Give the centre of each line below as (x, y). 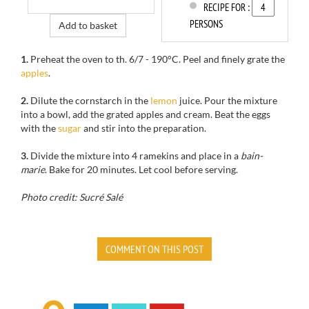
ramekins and (168, 156)
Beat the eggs (242, 114)
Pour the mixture (241, 100)
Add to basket (88, 25)
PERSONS (206, 24)
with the (39, 128)
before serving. (206, 169)
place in (215, 156)
